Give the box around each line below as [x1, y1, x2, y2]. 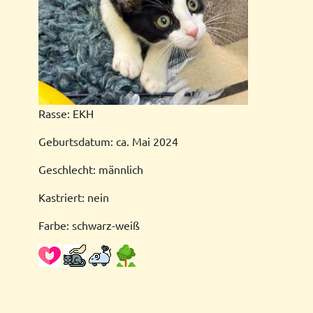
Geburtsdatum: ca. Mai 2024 [38, 134, 178, 148]
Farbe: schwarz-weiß [38, 218, 140, 232]
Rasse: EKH [38, 106, 94, 120]
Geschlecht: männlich [38, 162, 143, 176]
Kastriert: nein [38, 190, 109, 204]
